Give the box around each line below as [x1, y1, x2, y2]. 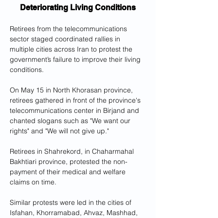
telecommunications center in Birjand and [10, 106, 141, 115]
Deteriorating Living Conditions [20, 3, 136, 12]
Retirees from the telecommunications [10, 24, 129, 33]
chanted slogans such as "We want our [10, 116, 132, 125]
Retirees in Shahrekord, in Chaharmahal [10, 147, 136, 156]
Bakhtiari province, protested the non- [10, 157, 127, 166]
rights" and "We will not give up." [10, 127, 109, 135]
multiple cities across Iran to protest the [10, 45, 134, 54]
